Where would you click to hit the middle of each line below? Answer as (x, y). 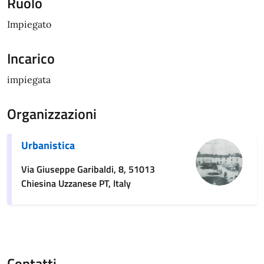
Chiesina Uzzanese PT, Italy (76, 183)
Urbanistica (48, 145)
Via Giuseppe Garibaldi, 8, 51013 (88, 169)
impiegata (29, 79)
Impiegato (29, 24)
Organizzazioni (52, 113)
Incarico (31, 58)
